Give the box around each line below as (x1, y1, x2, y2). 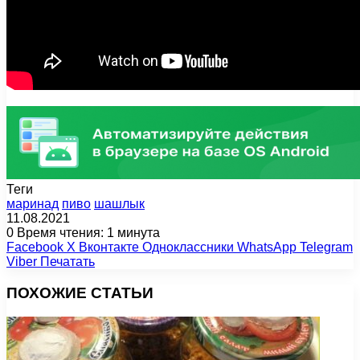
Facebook (6, 239, 63, 254)
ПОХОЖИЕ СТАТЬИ (6, 284, 153, 301)
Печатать (40, 254, 95, 268)
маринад (6, 196, 59, 211)
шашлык (94, 196, 145, 211)
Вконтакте (79, 239, 139, 254)
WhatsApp (237, 239, 297, 254)
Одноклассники (142, 239, 234, 254)
